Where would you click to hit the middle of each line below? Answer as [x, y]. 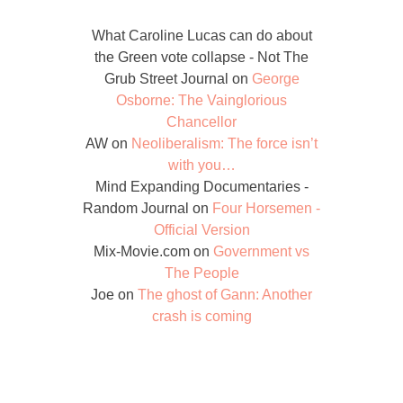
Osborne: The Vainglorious [201, 101]
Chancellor [201, 122]
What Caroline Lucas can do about [201, 36]
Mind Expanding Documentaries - [201, 187]
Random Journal [136, 209]
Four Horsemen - [266, 209]
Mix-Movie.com [142, 252]
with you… [201, 166]
